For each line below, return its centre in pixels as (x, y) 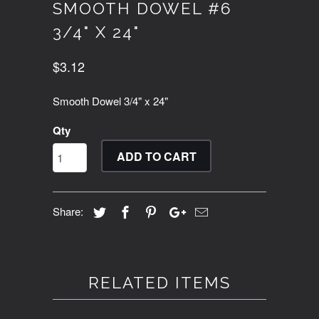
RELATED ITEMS (159, 283)
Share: (69, 211)
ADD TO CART (156, 156)
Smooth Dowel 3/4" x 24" (110, 101)
